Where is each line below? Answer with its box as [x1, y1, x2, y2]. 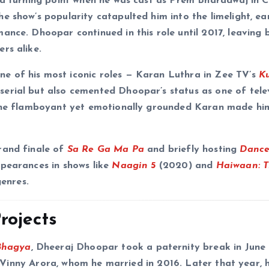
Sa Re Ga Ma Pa [67, 145, 145, 155]
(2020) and [156, 161, 216, 171]
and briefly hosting [144, 145, 240, 155]
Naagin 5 [112, 161, 156, 171]
